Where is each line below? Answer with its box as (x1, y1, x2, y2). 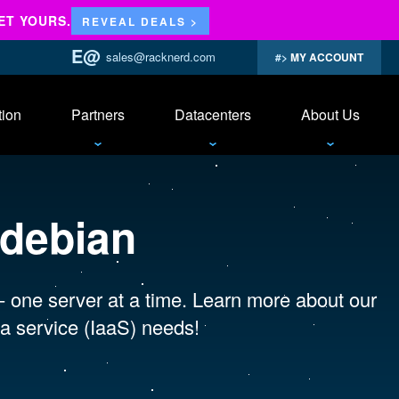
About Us (301, 104, 360, 125)
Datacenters (175, 104, 251, 125)
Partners (71, 104, 125, 125)
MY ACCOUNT (288, 49, 363, 65)
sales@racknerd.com (106, 48, 216, 65)
